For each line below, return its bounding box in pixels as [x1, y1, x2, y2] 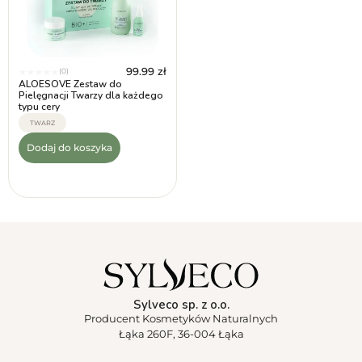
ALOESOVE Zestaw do [19, 78, 122, 91]
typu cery [19, 100, 60, 114]
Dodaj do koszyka [27, 141, 112, 154]
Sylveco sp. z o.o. [133, 297, 229, 314]
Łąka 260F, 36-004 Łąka [118, 327, 244, 341]
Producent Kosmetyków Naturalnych [84, 312, 278, 326]
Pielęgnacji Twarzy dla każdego [19, 89, 163, 103]
